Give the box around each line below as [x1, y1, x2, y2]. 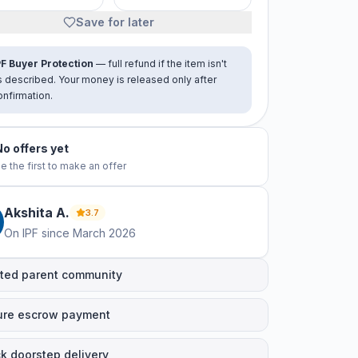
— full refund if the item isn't [93, 58, 227, 70]
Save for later [76, 15, 154, 29]
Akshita [4, 205, 53, 221]
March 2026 [73, 226, 136, 240]
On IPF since [4, 226, 70, 240]
